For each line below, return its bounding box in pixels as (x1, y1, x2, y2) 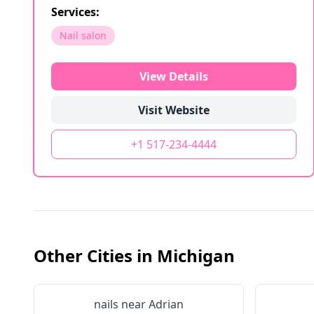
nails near (94, 296, 149, 312)
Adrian (149, 296, 184, 312)
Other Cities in (34, 244, 157, 267)
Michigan (157, 244, 235, 267)
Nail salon (60, 29, 107, 42)
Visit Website (138, 102, 210, 118)
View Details (139, 69, 208, 84)
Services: (51, 4, 100, 20)
